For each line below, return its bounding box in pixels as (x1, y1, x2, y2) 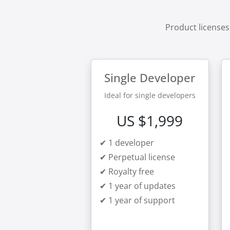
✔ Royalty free (100, 166, 154, 177)
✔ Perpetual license (100, 151, 175, 163)
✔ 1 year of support (100, 195, 175, 206)
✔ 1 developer (100, 137, 154, 148)
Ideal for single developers (104, 90, 196, 100)
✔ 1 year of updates (100, 180, 176, 191)
